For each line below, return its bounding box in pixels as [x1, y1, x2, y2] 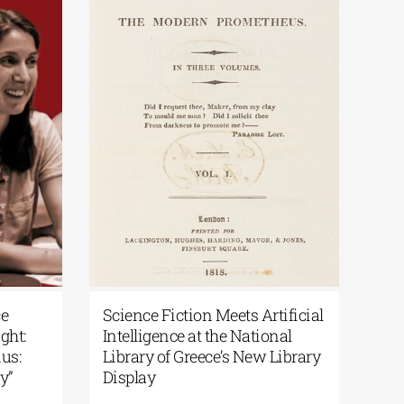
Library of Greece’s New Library [114, 345, 332, 368]
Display [114, 366, 167, 389]
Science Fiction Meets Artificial [114, 304, 335, 326]
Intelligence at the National [114, 325, 304, 347]
